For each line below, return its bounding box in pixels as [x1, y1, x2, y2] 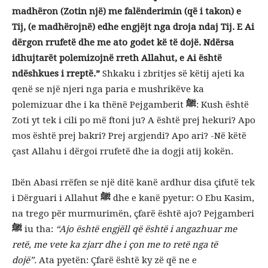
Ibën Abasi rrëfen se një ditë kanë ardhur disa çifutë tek [12, 177, 255, 188]
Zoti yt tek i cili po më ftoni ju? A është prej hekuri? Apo [12, 115, 255, 126]
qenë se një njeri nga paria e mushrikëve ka [12, 84, 204, 95]
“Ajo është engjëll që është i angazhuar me [56, 224, 237, 234]
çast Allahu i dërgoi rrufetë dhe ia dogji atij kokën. [12, 146, 233, 157]
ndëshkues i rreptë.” [12, 68, 100, 79]
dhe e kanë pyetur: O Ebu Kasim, [111, 193, 254, 203]
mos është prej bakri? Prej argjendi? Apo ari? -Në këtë [12, 130, 246, 141]
